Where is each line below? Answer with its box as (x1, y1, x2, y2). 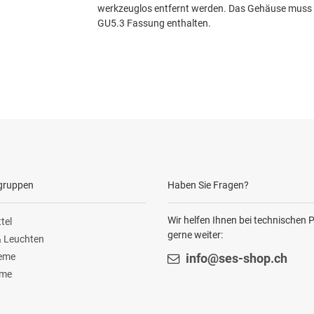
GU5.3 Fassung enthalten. (97, 17, 211, 29)
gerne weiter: (168, 228, 223, 240)
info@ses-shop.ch (185, 251, 287, 266)
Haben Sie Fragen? (168, 179, 249, 191)
